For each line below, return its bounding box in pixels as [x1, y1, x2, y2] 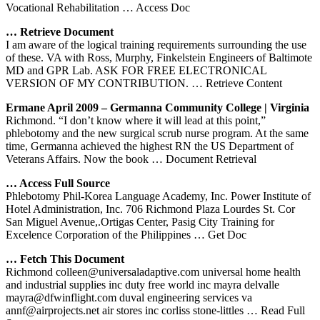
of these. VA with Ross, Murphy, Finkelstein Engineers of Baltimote [6, 51, 312, 64]
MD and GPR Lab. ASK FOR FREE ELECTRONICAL [6, 64, 266, 76]
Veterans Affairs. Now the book [6, 152, 151, 165]
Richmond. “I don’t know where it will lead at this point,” [6, 114, 266, 126]
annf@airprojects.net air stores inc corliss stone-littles [6, 304, 246, 316]
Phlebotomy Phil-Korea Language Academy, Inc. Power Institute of [6, 189, 311, 202]
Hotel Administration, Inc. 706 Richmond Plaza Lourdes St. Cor [6, 202, 295, 215]
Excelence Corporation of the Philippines [6, 228, 194, 241]
